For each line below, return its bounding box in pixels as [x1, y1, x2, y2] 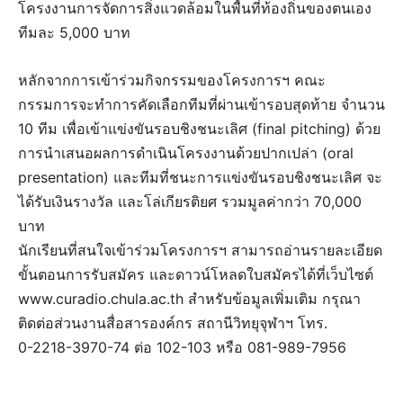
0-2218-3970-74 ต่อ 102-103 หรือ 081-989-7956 [18, 338, 346, 357]
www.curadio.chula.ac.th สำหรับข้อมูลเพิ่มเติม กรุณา [18, 290, 361, 309]
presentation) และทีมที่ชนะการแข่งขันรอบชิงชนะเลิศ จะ [18, 168, 382, 187]
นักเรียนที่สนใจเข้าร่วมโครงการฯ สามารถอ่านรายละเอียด [18, 241, 382, 260]
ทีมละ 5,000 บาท [18, 23, 130, 42]
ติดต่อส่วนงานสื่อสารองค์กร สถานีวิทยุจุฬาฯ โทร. [18, 314, 327, 333]
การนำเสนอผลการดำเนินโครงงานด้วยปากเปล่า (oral [18, 144, 354, 163]
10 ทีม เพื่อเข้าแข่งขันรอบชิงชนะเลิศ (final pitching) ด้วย [18, 120, 381, 139]
